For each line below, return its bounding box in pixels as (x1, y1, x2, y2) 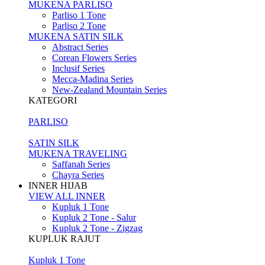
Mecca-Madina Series (52, 73, 133, 84)
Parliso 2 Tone (52, 20, 106, 31)
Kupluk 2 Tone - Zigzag (52, 222, 143, 233)
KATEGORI (28, 95, 77, 105)
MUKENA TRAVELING (28, 148, 127, 159)
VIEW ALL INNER (28, 190, 105, 201)
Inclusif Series (52, 63, 105, 73)
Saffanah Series (52, 159, 110, 169)
